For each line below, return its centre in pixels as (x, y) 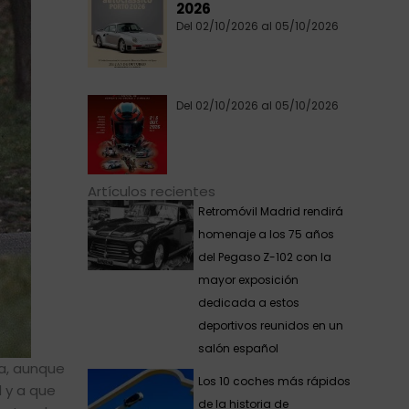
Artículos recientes (152, 191)
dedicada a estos (249, 303)
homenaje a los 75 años (266, 234)
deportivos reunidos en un (271, 325)
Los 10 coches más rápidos (274, 381)
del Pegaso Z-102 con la (265, 257)
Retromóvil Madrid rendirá (271, 211)
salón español (238, 348)
